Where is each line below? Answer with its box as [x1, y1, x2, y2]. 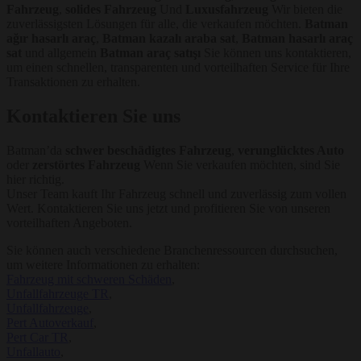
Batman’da [6, 143, 65, 158]
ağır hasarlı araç [6, 31, 96, 46]
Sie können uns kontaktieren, [201, 46, 351, 60]
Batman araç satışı [100, 46, 201, 60]
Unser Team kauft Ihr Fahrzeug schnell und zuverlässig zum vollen [6, 187, 346, 201]
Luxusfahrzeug [185, 2, 268, 17]
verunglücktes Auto [238, 143, 344, 158]
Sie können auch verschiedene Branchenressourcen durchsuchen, [6, 243, 338, 258]
